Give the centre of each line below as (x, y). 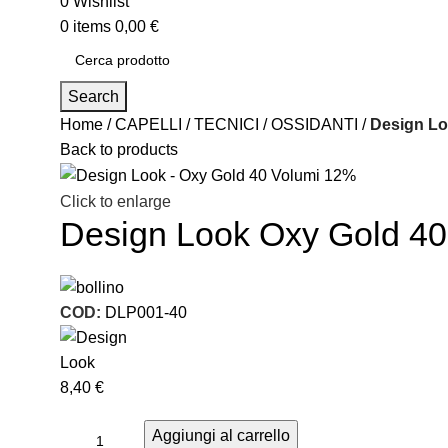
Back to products (119, 149)
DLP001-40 (146, 313)
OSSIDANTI (314, 124)
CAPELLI (148, 124)
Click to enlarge (115, 202)
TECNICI (226, 124)
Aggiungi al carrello (221, 436)
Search (93, 96)
